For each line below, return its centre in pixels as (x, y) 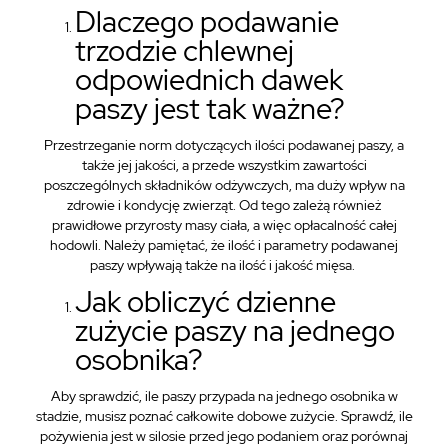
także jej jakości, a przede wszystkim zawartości (224, 165)
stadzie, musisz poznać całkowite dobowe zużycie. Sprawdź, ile (224, 416)
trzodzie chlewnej (184, 50)
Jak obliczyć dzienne (205, 301)
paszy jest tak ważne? (210, 108)
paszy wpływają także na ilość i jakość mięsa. (224, 265)
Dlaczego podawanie (207, 21)
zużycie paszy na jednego (235, 330)
